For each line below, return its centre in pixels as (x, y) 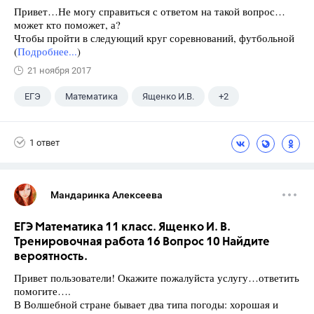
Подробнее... (47, 51)
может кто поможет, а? (67, 25)
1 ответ (45, 142)
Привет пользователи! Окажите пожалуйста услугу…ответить (157, 278)
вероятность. (51, 257)
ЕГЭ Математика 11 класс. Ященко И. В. (122, 227)
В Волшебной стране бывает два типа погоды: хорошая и (146, 304)
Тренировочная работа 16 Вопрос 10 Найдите (142, 242)
